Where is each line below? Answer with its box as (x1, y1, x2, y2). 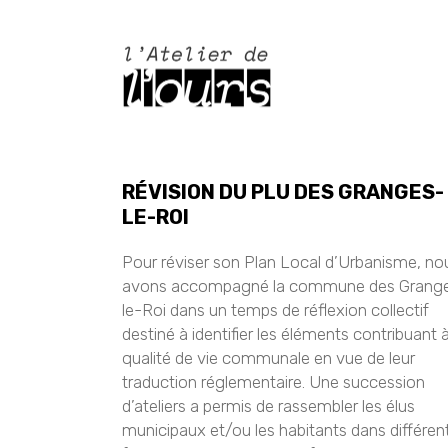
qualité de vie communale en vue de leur (122, 348, 415, 368)
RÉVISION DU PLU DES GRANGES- (122, 180, 444, 204)
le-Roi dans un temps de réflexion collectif (122, 300, 429, 320)
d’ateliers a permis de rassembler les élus (122, 396, 415, 416)
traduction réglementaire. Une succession (122, 372, 425, 392)
